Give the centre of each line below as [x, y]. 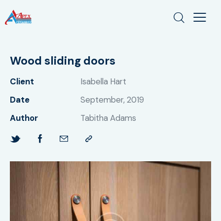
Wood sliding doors [63, 61]
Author [24, 118]
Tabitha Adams [108, 118]
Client [22, 82]
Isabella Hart [103, 82]
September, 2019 [112, 100]
